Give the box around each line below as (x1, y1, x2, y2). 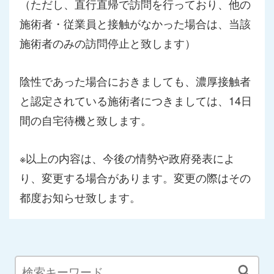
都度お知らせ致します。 (19, 189, 141, 205)
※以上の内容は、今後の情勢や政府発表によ (19, 150, 235, 166)
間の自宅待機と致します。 (19, 112, 152, 128)
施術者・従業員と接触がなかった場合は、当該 (19, 15, 251, 31)
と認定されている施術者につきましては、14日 (19, 92, 252, 108)
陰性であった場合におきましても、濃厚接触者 (19, 73, 251, 89)
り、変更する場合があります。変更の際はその (19, 169, 251, 185)
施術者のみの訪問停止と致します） (19, 35, 196, 51)
